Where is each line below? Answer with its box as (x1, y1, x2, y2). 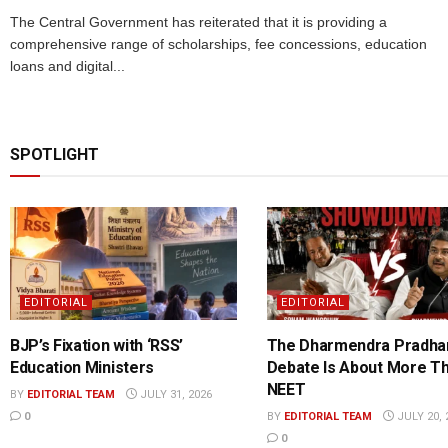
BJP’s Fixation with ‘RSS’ (10, 336, 183, 356)
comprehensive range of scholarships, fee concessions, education (10, 35, 427, 52)
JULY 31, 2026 (137, 388, 212, 402)
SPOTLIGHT (10, 144, 99, 164)
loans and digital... (10, 57, 125, 74)
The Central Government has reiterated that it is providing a (10, 13, 387, 30)
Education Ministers (10, 358, 154, 378)
